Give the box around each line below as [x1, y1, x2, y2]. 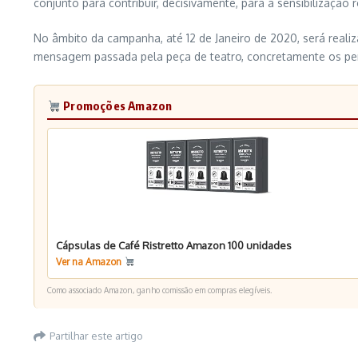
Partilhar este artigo [50, 328, 143, 342]
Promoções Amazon [61, 98, 173, 113]
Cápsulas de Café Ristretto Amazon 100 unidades [56, 239, 292, 252]
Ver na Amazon [56, 256, 124, 268]
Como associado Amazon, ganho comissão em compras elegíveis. [47, 285, 272, 295]
